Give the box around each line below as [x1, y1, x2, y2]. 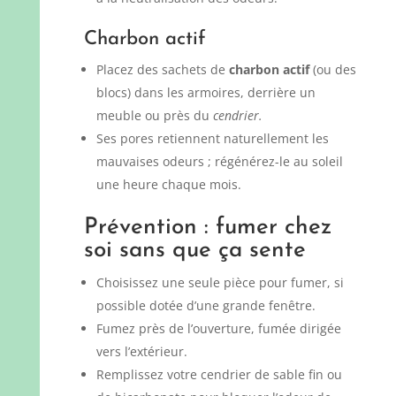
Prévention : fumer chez [83, 215, 331, 240]
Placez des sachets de [95, 60, 229, 78]
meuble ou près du [95, 106, 213, 124]
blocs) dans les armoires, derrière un [95, 83, 316, 101]
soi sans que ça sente [83, 238, 306, 263]
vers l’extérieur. [95, 342, 187, 360]
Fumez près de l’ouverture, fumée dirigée [95, 319, 341, 337]
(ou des [308, 60, 356, 78]
